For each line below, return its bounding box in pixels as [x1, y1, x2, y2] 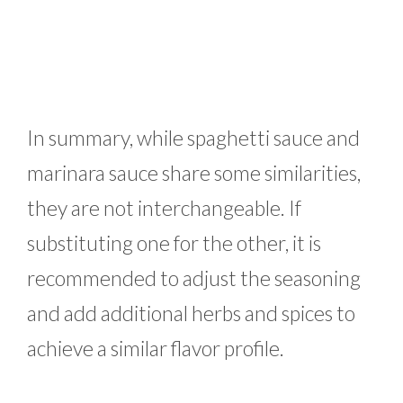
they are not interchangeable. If [27, 195, 301, 221]
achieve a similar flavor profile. [27, 336, 284, 362]
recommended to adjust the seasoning [27, 265, 361, 291]
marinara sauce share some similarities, [27, 160, 361, 186]
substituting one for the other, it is [27, 230, 321, 256]
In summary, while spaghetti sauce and [27, 125, 360, 151]
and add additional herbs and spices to [27, 300, 355, 327]
